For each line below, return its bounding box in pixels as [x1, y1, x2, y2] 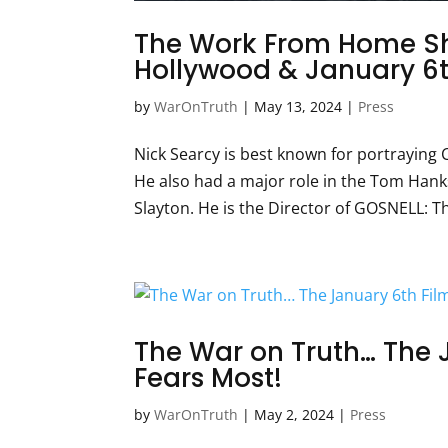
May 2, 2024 [254, 405, 335, 425]
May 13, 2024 [254, 97, 343, 117]
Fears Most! [134, 360, 283, 397]
